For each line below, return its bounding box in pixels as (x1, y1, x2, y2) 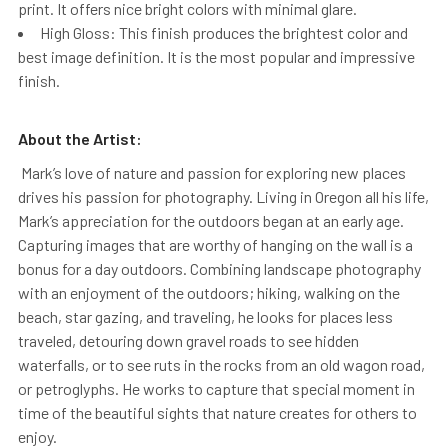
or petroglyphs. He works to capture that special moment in (18, 378, 415, 398)
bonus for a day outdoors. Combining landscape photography (18, 258, 421, 278)
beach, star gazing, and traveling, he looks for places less (18, 306, 393, 326)
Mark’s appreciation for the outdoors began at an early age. (18, 210, 404, 230)
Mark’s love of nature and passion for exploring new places (18, 162, 406, 182)
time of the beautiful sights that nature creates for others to (18, 402, 417, 422)
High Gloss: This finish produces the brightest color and (40, 22, 408, 42)
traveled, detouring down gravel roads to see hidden (18, 330, 359, 350)
